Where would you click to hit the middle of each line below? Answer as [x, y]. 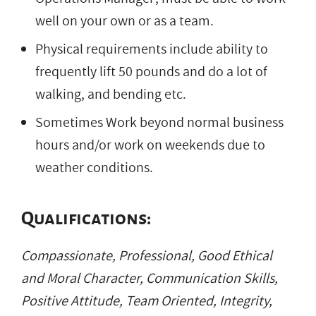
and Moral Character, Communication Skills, [150, 278]
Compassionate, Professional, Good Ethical [147, 256]
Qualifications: [86, 218]
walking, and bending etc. [111, 94]
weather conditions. [94, 168]
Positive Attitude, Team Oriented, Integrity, [147, 301]
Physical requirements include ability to [152, 49]
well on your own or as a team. [124, 21]
